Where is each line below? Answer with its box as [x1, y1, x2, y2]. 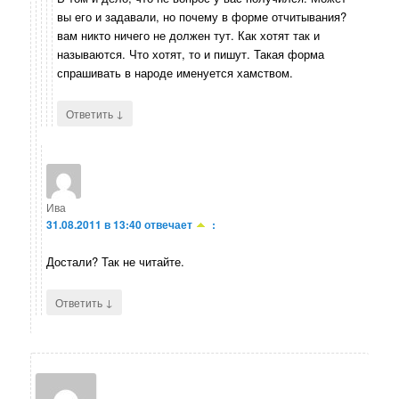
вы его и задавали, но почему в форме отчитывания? [57, 7, 347, 25]
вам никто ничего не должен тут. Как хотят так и [57, 26, 321, 44]
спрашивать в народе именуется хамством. [57, 63, 294, 81]
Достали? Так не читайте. [46, 253, 185, 271]
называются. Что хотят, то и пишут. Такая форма [57, 45, 325, 62]
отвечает [144, 216, 193, 232]
